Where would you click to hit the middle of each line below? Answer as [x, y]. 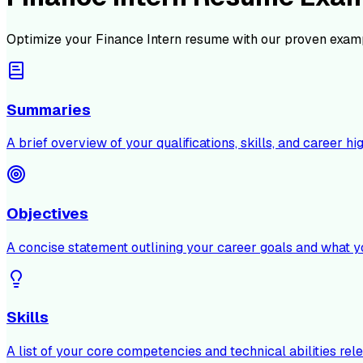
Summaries [49, 109]
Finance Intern [139, 39]
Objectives [47, 214]
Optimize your [51, 39]
